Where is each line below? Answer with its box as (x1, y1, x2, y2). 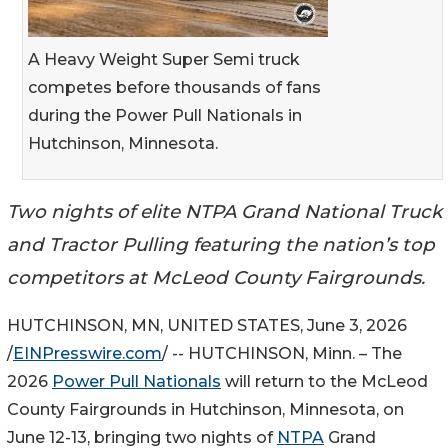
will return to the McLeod (221, 372, 428, 392)
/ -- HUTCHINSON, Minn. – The (162, 344, 402, 364)
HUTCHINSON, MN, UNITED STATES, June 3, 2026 (7, 316, 407, 336)
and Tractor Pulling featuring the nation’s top (7, 232, 435, 256)
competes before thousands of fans (28, 77, 321, 97)
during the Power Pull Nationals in (28, 105, 302, 125)
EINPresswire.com (13, 344, 162, 364)
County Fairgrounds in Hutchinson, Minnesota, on (7, 400, 404, 420)
